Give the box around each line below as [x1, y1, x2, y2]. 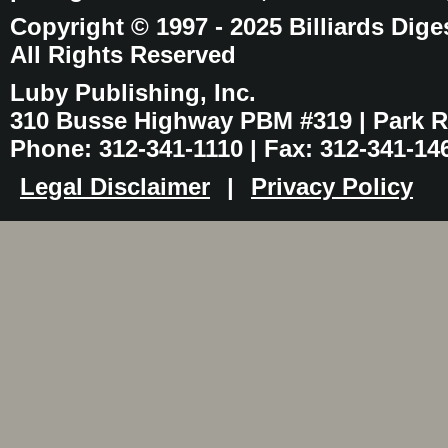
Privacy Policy [251, 173, 413, 200]
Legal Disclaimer [20, 173, 210, 200]
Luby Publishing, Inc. [10, 79, 256, 106]
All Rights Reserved [10, 41, 236, 68]
